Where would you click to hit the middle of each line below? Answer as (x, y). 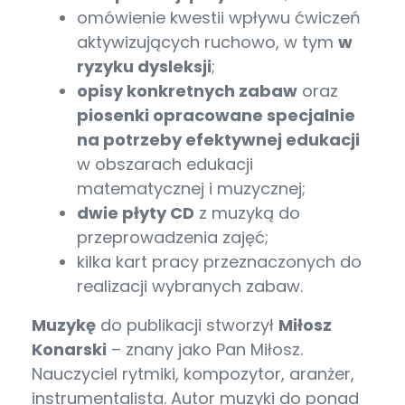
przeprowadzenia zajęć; (173, 237)
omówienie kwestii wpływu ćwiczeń (219, 17)
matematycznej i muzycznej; (191, 188)
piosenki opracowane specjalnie (216, 115)
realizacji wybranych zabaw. (192, 286)
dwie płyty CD (136, 212)
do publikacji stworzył (187, 325)
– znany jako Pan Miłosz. (205, 349)
